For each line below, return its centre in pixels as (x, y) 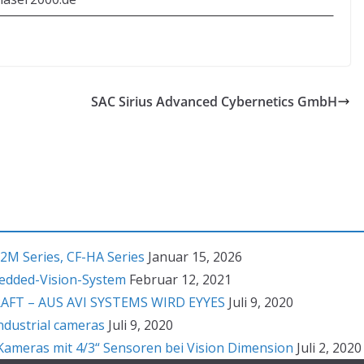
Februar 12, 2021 (180, 279)
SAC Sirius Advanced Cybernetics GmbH (214, 101)
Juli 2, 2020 (329, 348)
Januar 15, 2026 (195, 257)
